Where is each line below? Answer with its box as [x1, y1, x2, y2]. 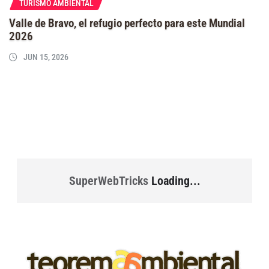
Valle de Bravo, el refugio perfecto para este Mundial [9, 16, 245, 30]
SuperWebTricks [68, 173, 148, 188]
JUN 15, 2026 [23, 52, 68, 62]
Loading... [148, 173, 201, 188]
